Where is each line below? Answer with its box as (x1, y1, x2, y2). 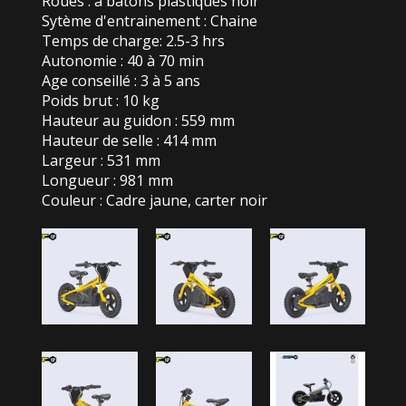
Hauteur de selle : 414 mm (41, 130, 217, 150)
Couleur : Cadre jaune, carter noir (41, 190, 267, 210)
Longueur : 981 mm (41, 170, 173, 190)
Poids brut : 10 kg (41, 91, 159, 111)
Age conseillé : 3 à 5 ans (41, 71, 200, 91)
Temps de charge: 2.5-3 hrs (41, 31, 225, 51)
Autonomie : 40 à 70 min (41, 51, 204, 71)
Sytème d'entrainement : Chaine (41, 11, 257, 31)
